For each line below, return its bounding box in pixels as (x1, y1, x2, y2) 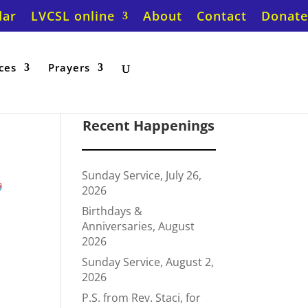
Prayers (48, 60, 90, 74)
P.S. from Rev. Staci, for (82, 290, 201, 305)
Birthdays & (82, 203, 143, 219)
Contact (197, 7, 247, 24)
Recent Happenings (82, 116, 215, 135)
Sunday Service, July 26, (82, 168, 202, 183)
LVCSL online (31, 7, 115, 24)
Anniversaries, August (82, 219, 195, 234)
